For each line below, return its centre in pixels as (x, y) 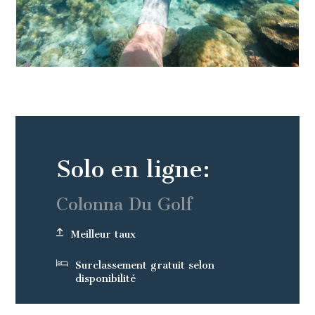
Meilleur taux (103, 234)
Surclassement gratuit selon (145, 265)
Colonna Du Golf (124, 205)
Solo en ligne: (133, 169)
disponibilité (105, 279)
